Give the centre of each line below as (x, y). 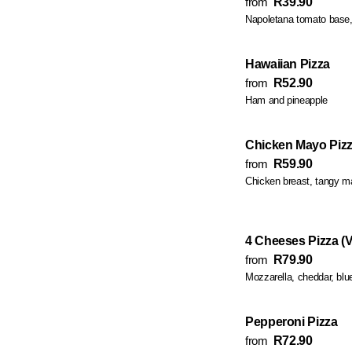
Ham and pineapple (286, 100)
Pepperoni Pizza (291, 322)
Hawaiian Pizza (288, 64)
